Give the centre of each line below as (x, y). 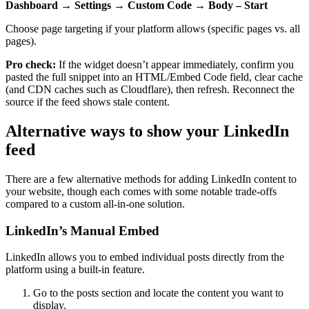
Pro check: (31, 64)
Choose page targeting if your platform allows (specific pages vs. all (153, 28)
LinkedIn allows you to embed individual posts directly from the (145, 257)
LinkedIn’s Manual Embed (82, 230)
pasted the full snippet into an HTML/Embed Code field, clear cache (154, 77)
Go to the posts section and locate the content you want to (158, 293)
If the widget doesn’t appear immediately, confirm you (175, 64)
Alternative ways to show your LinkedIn (147, 131)
